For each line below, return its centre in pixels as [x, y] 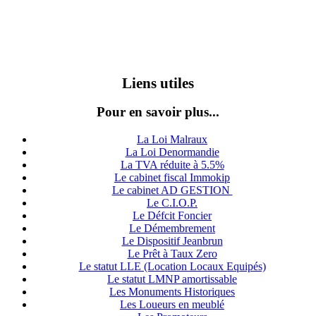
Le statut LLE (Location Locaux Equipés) [172, 267]
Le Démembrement [172, 229]
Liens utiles [158, 83]
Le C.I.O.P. [172, 203]
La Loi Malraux [172, 140]
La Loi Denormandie [172, 152]
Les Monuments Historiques [172, 292]
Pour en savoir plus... [158, 112]
